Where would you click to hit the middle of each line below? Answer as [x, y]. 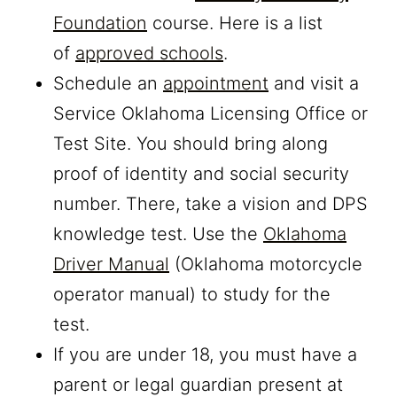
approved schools [149, 53]
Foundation [100, 23]
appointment [216, 83]
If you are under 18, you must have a [205, 354]
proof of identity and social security [201, 173]
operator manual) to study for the [192, 294]
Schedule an [108, 83]
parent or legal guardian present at [198, 384]
